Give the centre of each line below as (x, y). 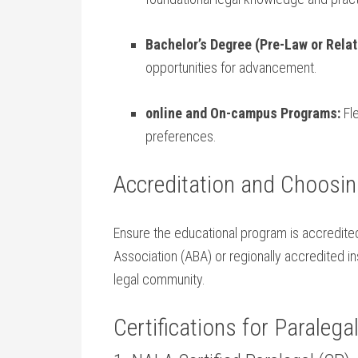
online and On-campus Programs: (243, 113)
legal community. (159, 279)
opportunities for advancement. (231, 68)
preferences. (181, 136)
